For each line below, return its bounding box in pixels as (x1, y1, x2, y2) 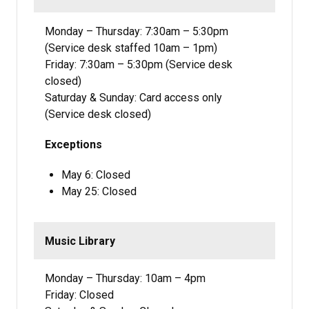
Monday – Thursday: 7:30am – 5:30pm (45, 24, 228, 38)
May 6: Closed (61, 168, 130, 181)
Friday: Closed (45, 288, 114, 302)
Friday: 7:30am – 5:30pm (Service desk (45, 57, 232, 71)
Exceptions (45, 137, 102, 151)
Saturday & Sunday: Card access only (45, 90, 222, 104)
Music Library (45, 234, 115, 248)
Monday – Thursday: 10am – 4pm (45, 272, 206, 286)
